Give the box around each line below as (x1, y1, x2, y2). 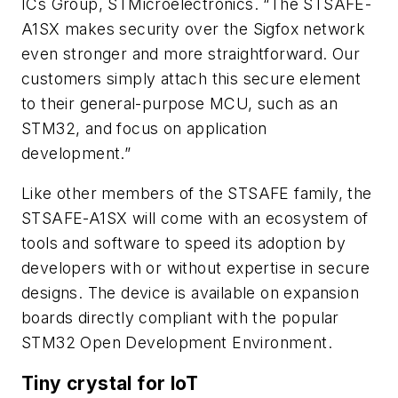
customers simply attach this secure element (21, 68, 362, 88)
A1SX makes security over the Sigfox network (21, 19, 366, 38)
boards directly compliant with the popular (21, 308, 339, 328)
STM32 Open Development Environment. (21, 333, 332, 353)
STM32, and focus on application (21, 118, 267, 138)
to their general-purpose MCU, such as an (21, 93, 338, 113)
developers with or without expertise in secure (21, 259, 370, 278)
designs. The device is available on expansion (21, 283, 359, 303)
